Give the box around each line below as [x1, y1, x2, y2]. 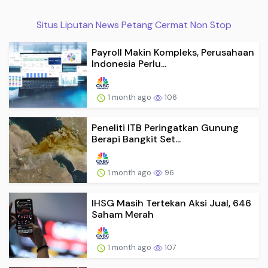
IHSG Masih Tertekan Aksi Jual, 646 [92, 196, 251, 209]
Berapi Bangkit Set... [92, 132, 181, 145]
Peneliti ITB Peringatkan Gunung [92, 121, 239, 134]
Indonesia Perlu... [92, 57, 166, 71]
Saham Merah [92, 208, 154, 221]
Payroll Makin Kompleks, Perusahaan [92, 46, 254, 59]
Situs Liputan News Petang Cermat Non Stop [36, 19, 232, 32]
